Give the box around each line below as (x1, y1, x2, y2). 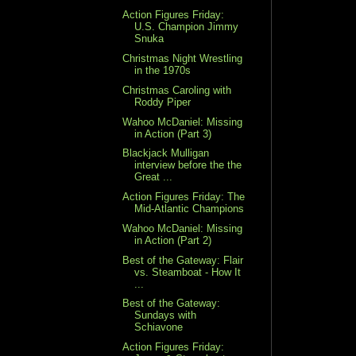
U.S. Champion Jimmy (134, 21, 239, 33)
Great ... (134, 171, 173, 184)
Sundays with (134, 309, 197, 322)
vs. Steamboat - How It (134, 265, 242, 278)
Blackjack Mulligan (122, 147, 210, 160)
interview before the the (134, 159, 242, 172)
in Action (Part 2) (134, 234, 212, 246)
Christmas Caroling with (122, 83, 232, 96)
